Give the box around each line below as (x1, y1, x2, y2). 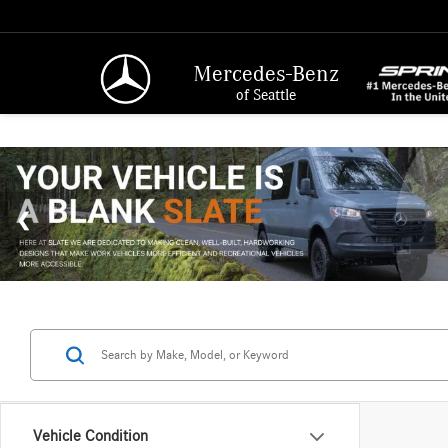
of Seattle (236, 84, 297, 104)
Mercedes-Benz (193, 59, 340, 86)
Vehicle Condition (33, 428, 148, 445)
